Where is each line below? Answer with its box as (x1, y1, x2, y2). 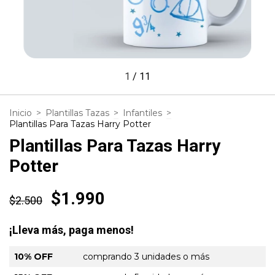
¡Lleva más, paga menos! (9, 223, 134, 236)
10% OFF (14, 250, 53, 262)
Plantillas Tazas (45, 107, 109, 118)
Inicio (9, 107, 32, 118)
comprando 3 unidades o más (83, 250, 209, 262)
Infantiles (123, 107, 162, 118)
